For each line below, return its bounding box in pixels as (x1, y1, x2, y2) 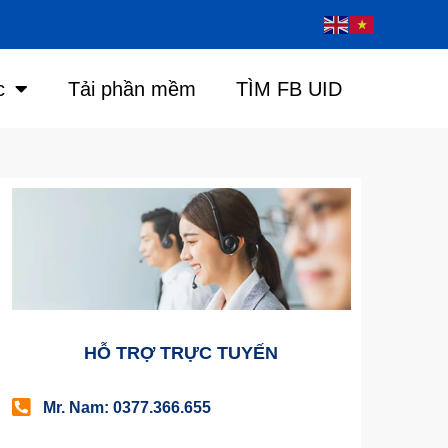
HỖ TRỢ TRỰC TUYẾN (84, 342, 279, 363)
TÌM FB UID (235, 77, 342, 100)
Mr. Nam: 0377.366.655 (43, 398, 212, 416)
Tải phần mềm (67, 77, 196, 100)
